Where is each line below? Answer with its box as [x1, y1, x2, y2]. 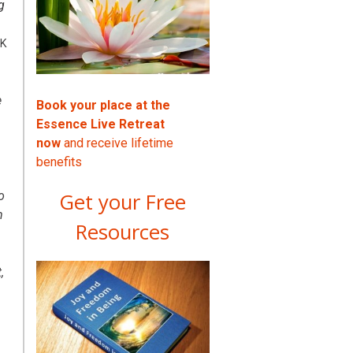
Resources [76, 217, 170, 246]
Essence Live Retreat [35, 116, 165, 132]
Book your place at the [35, 97, 170, 113]
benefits [35, 154, 82, 169]
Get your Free [59, 188, 187, 216]
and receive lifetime [60, 135, 173, 150]
